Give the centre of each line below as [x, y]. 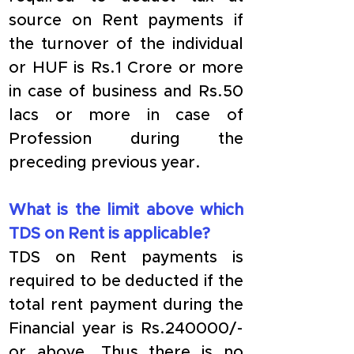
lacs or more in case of [126, 115]
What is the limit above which [126, 210]
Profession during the [126, 139]
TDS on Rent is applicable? [109, 234]
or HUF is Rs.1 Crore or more [126, 68]
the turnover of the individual [126, 44]
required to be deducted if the [126, 281]
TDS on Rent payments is [126, 258]
